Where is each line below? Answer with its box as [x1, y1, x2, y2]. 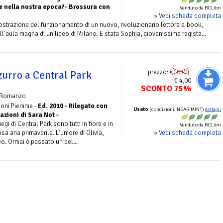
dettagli [205, 106, 221, 112]
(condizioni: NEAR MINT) [148, 106, 205, 112]
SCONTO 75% [141, 83, 191, 94]
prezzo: [148, 67, 170, 76]
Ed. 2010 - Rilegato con [38, 101, 108, 110]
